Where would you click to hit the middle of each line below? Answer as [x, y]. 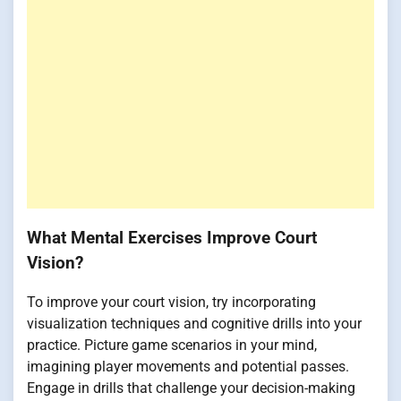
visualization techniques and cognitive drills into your [194, 324]
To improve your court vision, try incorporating [171, 303]
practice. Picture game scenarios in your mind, [172, 346]
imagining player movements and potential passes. [188, 367]
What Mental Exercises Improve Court [172, 238]
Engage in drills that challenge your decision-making [191, 388]
